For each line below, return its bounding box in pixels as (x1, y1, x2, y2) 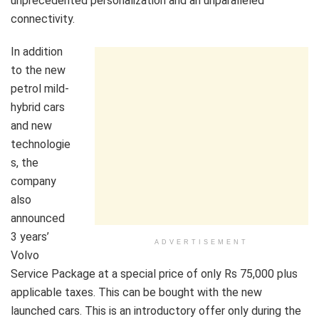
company (11, 174, 56, 189)
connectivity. (11, 12, 75, 26)
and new (11, 119, 52, 133)
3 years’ (11, 230, 49, 244)
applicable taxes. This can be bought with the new (11, 286, 262, 300)
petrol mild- (11, 82, 69, 96)
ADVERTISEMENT (155, 239, 249, 246)
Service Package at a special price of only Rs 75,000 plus (11, 267, 298, 281)
